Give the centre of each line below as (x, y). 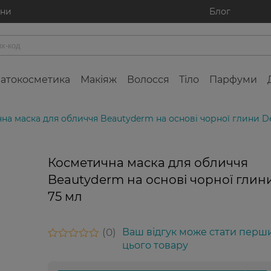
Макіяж (98, 80)
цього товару (155, 245)
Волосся (148, 80)
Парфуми (233, 80)
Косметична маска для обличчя (148, 163)
